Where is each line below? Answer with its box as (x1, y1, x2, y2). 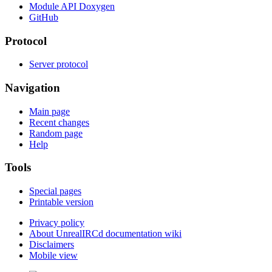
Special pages (29, 186, 81, 197)
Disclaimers (29, 239, 74, 250)
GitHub (29, 12, 58, 22)
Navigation (5, 81, 60, 94)
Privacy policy (29, 217, 84, 228)
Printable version (29, 197, 93, 208)
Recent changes (29, 117, 89, 127)
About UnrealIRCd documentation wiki (29, 228, 182, 239)
